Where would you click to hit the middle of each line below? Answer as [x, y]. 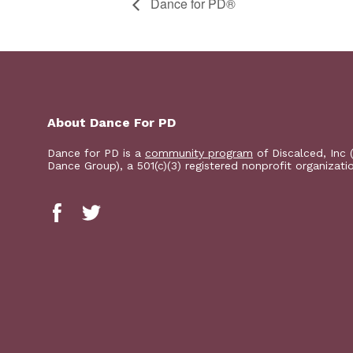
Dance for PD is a [96, 152]
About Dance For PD [111, 122]
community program [199, 152]
